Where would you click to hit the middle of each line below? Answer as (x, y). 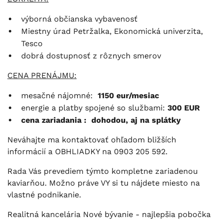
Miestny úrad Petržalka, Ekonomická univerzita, (112, 31)
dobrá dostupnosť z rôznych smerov (91, 55)
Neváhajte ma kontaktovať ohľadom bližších (92, 139)
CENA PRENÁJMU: (42, 75)
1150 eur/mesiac (128, 95)
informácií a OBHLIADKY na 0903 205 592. (87, 151)
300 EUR (184, 108)
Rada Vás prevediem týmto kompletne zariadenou (103, 171)
